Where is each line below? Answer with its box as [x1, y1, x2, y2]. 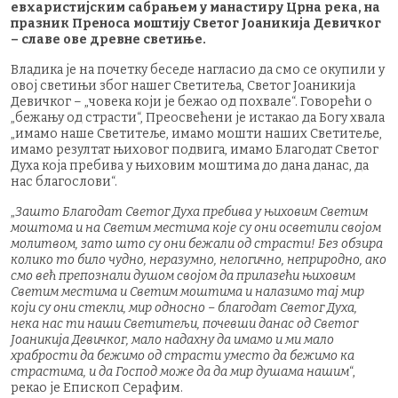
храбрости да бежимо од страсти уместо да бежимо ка [11, 347, 354, 363]
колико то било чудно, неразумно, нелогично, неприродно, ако [11, 251, 386, 267]
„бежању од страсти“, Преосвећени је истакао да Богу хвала [11, 109, 385, 125]
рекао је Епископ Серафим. [11, 379, 183, 395]
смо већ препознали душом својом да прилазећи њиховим [11, 267, 355, 283]
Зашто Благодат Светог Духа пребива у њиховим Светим [15, 203, 368, 219]
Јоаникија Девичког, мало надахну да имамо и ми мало [11, 331, 334, 347]
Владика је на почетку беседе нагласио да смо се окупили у [11, 61, 385, 77]
